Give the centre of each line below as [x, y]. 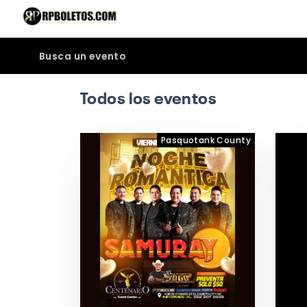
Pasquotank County [206, 140]
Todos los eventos [149, 100]
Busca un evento [83, 56]
